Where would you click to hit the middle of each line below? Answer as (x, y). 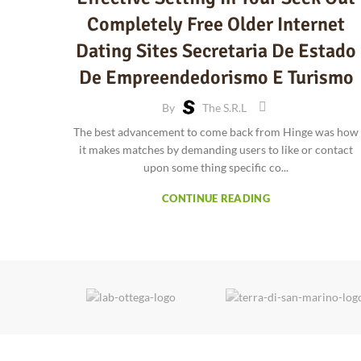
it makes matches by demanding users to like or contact (216, 149)
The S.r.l (224, 107)
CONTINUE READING (216, 198)
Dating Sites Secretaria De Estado (216, 51)
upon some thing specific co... (216, 167)
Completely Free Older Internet (216, 24)
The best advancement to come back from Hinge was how (216, 132)
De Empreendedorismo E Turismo (216, 77)
